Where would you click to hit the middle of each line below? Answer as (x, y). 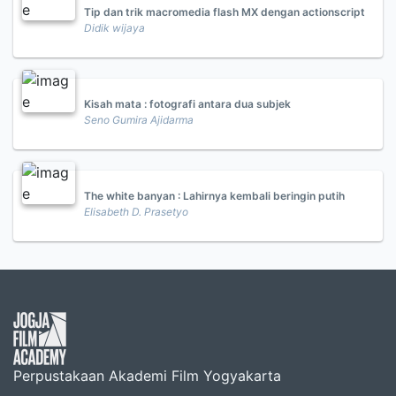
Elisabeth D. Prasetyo (136, 212)
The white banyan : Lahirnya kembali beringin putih (214, 196)
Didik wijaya (114, 28)
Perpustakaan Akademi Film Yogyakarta (147, 376)
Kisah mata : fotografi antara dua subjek (187, 104)
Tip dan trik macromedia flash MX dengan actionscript (225, 12)
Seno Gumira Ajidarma (139, 120)
